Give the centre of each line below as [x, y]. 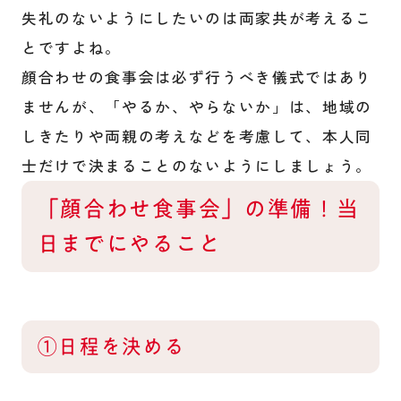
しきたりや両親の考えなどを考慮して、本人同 [197, 137]
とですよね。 [71, 48]
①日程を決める [111, 346]
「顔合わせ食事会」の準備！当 [198, 209]
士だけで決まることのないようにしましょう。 [197, 166]
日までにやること [129, 244]
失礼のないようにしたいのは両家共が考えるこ [197, 18]
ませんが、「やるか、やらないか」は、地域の [197, 107]
